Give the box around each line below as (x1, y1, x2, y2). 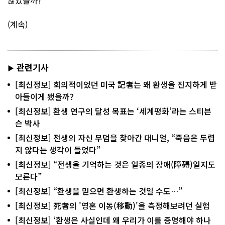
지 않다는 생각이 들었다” (15, 143, 100, 156)
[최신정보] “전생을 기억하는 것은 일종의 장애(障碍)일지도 (15, 158, 215, 170)
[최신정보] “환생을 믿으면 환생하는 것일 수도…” (15, 184, 182, 197)
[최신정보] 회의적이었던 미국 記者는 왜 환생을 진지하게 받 (15, 78, 217, 90)
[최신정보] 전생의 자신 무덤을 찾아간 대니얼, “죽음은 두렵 (15, 131, 215, 144)
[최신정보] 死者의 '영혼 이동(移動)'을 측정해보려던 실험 (15, 199, 210, 211)
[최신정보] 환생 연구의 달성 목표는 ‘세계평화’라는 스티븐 (15, 104, 211, 117)
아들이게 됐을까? (15, 90, 74, 102)
